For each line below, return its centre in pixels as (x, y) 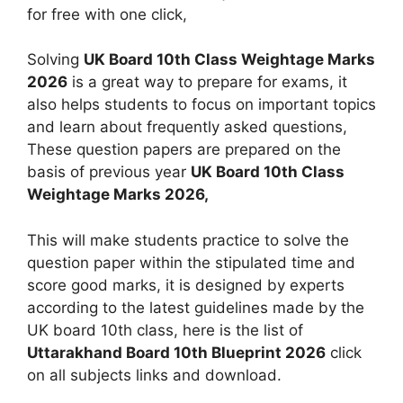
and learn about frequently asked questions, (187, 127)
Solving (55, 59)
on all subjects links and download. (154, 375)
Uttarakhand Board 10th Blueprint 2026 (176, 352)
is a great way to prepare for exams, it (207, 82)
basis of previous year (109, 172)
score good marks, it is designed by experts (186, 285)
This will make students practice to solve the (188, 240)
